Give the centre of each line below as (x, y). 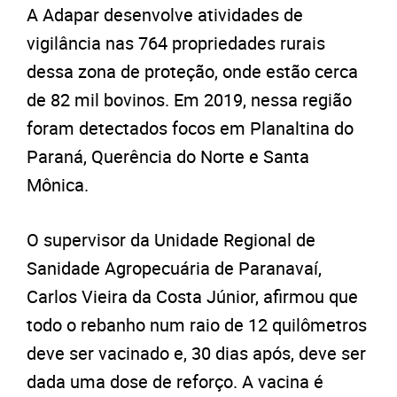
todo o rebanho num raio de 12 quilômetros (197, 324)
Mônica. (58, 184)
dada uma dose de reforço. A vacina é (175, 381)
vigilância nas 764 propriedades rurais (176, 43)
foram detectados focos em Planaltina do (190, 128)
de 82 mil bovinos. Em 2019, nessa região (189, 99)
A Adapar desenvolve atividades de (165, 14)
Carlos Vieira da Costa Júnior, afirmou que (192, 296)
